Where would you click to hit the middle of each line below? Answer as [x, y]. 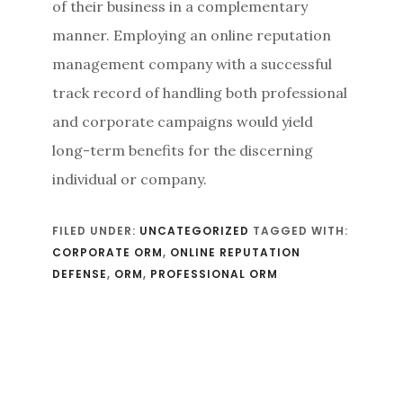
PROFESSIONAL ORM [215, 273]
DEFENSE [80, 273]
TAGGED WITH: [301, 230]
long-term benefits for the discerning [183, 150]
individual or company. [130, 179]
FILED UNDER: [96, 230]
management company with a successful [193, 63]
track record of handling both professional [200, 92]
